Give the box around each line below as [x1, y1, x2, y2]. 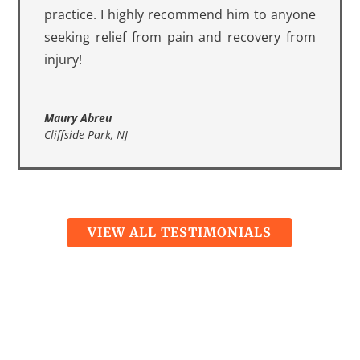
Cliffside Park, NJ [44, 127, 129, 143]
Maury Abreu [44, 110, 112, 126]
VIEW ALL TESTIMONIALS [88, 224, 272, 240]
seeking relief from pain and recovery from [44, 28, 316, 47]
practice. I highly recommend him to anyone [44, 6, 316, 24]
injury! [44, 51, 83, 69]
